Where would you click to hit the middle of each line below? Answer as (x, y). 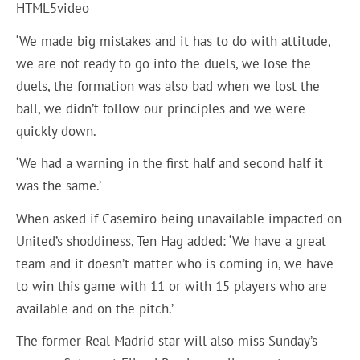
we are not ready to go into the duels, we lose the (164, 63)
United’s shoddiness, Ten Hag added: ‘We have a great (172, 241)
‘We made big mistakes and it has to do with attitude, (174, 41)
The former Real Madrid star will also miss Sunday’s (167, 341)
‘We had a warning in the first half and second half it (170, 164)
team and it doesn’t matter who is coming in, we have (175, 263)
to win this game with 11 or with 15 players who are (172, 286)
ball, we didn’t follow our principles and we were (161, 108)
